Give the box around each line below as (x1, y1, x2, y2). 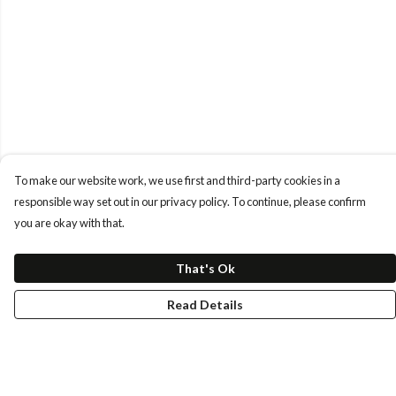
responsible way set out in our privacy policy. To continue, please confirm (14, 194, 366, 209)
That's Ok (175, 261, 235, 276)
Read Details (167, 297, 243, 312)
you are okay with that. (14, 216, 125, 230)
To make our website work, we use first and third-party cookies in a (14, 173, 340, 187)
